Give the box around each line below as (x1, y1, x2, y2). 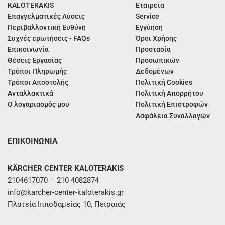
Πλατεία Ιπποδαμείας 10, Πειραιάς (8, 199, 126, 209)
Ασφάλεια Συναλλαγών (136, 111, 210, 120)
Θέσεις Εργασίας (8, 56, 62, 65)
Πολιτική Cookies (136, 78, 193, 87)
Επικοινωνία (8, 45, 49, 54)
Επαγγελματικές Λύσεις (8, 12, 85, 21)
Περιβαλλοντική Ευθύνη (8, 23, 86, 32)
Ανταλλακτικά (8, 89, 53, 98)
